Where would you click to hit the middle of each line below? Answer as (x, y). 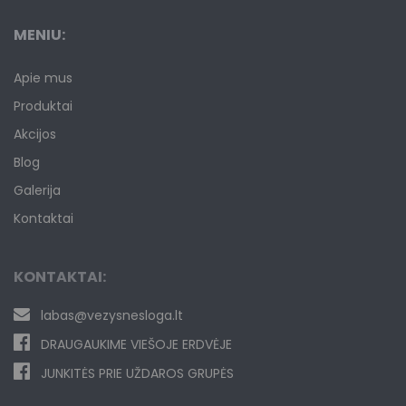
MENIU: (39, 34)
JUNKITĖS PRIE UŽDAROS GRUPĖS (137, 373)
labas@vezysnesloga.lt (112, 315)
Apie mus (43, 77)
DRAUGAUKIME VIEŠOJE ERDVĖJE (136, 344)
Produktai (43, 106)
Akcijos (35, 134)
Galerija (37, 190)
